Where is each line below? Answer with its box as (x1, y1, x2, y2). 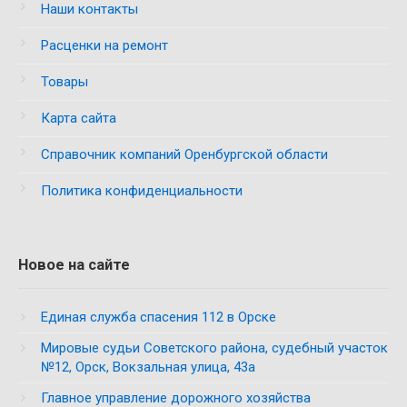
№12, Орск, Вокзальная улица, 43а (41, 359, 255, 375)
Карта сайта (41, 110, 116, 126)
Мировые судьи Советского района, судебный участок (41, 340, 388, 356)
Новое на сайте (18, 256, 130, 273)
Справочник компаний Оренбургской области (41, 146, 328, 163)
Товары (41, 74, 88, 90)
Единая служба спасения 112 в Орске (41, 309, 276, 325)
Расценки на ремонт (41, 37, 168, 54)
